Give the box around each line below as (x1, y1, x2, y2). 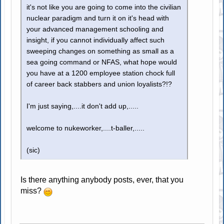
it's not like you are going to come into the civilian (26, 3, 181, 11)
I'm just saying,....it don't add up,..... (26, 102, 139, 110)
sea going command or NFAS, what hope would (26, 58, 177, 66)
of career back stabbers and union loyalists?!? (26, 80, 172, 88)
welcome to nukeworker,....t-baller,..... (26, 124, 145, 132)
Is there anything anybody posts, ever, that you (20, 175, 184, 184)
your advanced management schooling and (26, 25, 164, 33)
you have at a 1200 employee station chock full (26, 69, 175, 77)
